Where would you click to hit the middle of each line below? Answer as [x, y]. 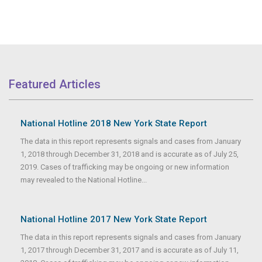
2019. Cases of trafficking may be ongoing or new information [125, 167]
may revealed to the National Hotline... [84, 180]
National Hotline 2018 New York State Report [114, 124]
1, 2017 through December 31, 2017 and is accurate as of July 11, [130, 250]
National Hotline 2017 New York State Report [114, 220]
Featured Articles [55, 85]
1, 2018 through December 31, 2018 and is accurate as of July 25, [130, 154]
